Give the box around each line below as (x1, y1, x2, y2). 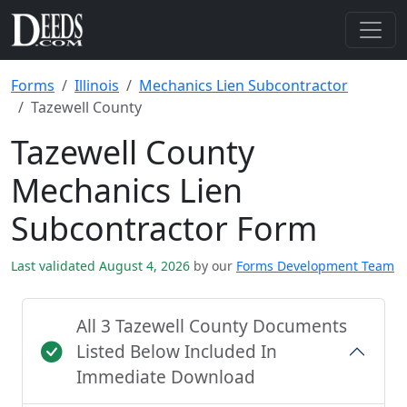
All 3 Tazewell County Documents (76, 314, 347, 338)
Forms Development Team (236, 257, 394, 274)
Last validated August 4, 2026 (11, 257, 194, 274)
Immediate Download (76, 365, 255, 389)
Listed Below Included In (76, 340, 277, 363)
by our (194, 257, 233, 274)
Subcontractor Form (11, 206, 317, 250)
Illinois (74, 75, 119, 95)
